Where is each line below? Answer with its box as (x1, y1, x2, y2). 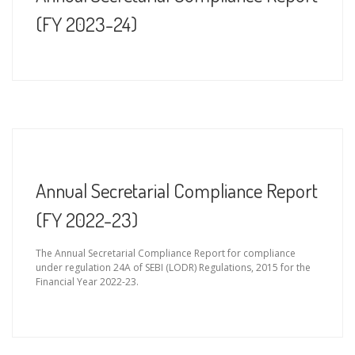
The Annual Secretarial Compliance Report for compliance (36, 246, 296, 261)
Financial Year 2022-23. (36, 275, 139, 289)
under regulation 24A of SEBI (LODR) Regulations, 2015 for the (36, 261, 311, 275)
